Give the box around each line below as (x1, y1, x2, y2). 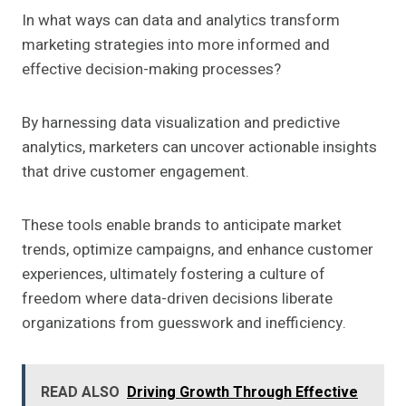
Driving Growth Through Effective (127, 382, 358, 404)
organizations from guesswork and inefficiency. (22, 312, 346, 335)
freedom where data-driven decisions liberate (22, 287, 333, 311)
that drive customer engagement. (22, 160, 249, 184)
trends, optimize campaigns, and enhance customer (22, 238, 373, 262)
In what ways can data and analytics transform (22, 9, 340, 33)
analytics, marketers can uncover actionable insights (22, 136, 377, 159)
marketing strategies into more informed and (22, 34, 330, 57)
